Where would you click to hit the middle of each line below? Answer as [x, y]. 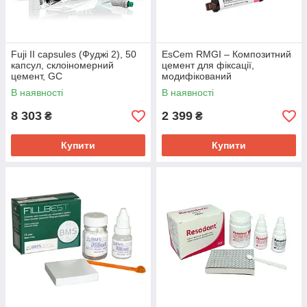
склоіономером [196, 87]
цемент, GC [37, 76]
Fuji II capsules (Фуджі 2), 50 [74, 54]
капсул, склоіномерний [62, 65]
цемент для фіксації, [208, 65]
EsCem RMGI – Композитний [226, 54]
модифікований [197, 76]
